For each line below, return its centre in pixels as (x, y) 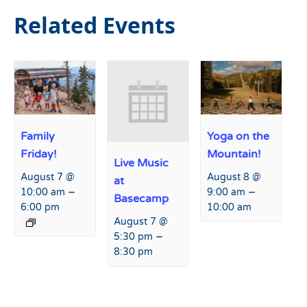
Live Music (142, 163)
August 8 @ (234, 177)
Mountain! (234, 154)
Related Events (95, 25)
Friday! (39, 154)
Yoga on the (238, 136)
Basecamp (142, 199)
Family (38, 136)
